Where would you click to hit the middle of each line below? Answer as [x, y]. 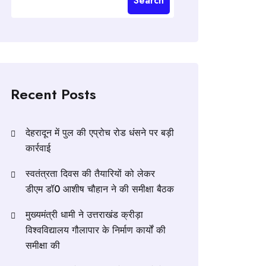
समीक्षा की [43, 245]
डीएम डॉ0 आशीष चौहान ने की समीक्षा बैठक [100, 189]
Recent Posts [53, 94]
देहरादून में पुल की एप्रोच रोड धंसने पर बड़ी [100, 132]
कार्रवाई [38, 148]
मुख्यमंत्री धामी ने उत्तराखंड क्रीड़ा [84, 214]
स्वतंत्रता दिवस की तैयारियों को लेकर [90, 173]
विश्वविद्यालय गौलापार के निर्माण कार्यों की [96, 230]
